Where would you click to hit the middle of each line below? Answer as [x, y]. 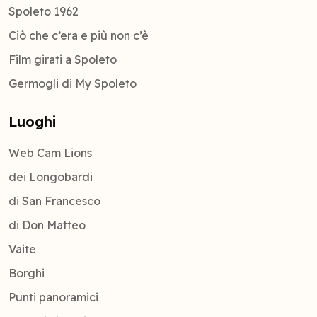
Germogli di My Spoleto [73, 83]
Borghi [27, 273]
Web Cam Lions [50, 152]
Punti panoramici [53, 297]
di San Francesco [54, 201]
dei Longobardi [51, 177]
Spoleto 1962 [44, 11]
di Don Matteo [47, 225]
